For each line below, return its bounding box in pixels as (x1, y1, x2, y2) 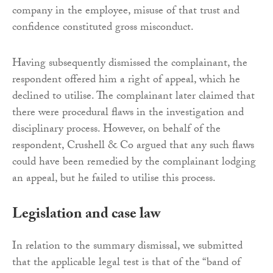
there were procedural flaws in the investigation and (12, 104, 244, 123)
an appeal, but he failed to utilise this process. (12, 169, 218, 189)
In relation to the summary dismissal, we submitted (12, 237, 243, 257)
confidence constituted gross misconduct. (12, 18, 194, 38)
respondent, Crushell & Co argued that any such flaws (12, 136, 254, 156)
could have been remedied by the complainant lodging (12, 153, 256, 172)
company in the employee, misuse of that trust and (12, 2, 239, 21)
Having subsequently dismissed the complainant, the (12, 54, 247, 74)
